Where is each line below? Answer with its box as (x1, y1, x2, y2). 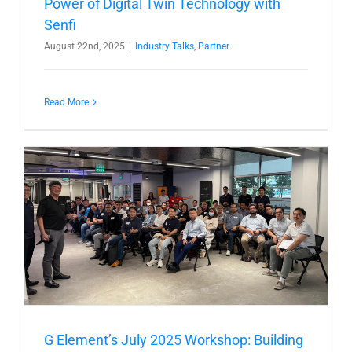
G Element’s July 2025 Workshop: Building (44, 331, 303, 348)
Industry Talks (135, 41, 194, 53)
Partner (198, 41, 229, 53)
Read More (44, 97, 89, 108)
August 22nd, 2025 (44, 41, 125, 53)
